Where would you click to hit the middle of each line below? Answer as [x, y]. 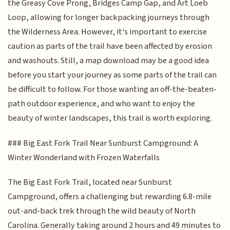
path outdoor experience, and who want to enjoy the [102, 104]
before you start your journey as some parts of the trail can [112, 75]
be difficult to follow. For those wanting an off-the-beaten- [112, 90]
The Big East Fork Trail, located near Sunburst [90, 183]
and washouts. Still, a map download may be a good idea [109, 61]
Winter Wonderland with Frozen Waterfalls [84, 157]
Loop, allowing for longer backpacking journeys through [109, 18]
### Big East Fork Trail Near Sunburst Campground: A [103, 143]
